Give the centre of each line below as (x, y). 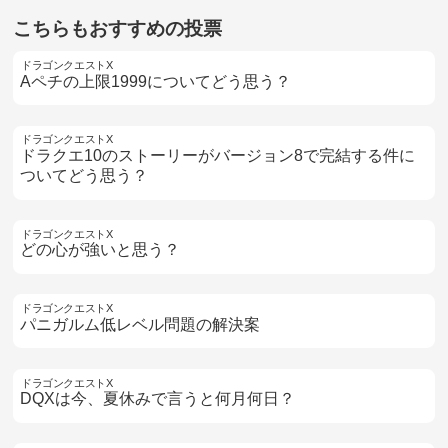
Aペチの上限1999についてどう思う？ (156, 81)
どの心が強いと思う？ (100, 250)
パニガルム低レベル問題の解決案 (140, 324)
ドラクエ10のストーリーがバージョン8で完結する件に (218, 156)
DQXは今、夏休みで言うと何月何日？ (158, 399)
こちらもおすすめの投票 (118, 28)
